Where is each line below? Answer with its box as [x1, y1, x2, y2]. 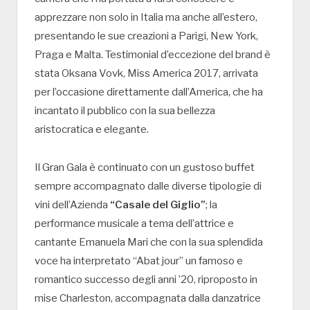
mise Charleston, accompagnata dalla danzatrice [35, 292, 261, 305]
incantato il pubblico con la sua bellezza [35, 104, 215, 118]
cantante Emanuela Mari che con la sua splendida [35, 236, 263, 249]
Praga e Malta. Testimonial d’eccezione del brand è [35, 48, 271, 62]
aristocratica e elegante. [35, 123, 149, 136]
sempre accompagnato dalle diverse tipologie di [35, 180, 262, 193]
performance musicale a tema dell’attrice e [35, 217, 234, 230]
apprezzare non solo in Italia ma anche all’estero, [35, 11, 257, 24]
